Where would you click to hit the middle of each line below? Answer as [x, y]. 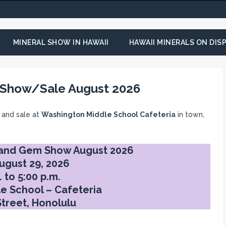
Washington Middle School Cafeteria [108, 115]
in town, [190, 115]
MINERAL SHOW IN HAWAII [61, 42]
